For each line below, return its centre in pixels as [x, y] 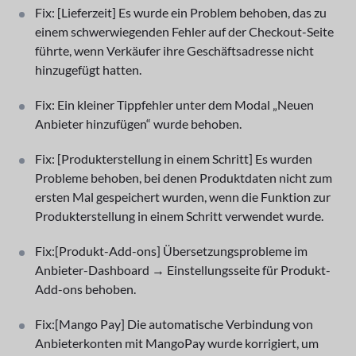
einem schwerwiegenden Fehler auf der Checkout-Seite [184, 31]
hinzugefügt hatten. [88, 69]
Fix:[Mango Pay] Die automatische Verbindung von [174, 323]
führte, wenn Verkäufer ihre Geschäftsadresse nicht [174, 50]
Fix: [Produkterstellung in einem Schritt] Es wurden [174, 158]
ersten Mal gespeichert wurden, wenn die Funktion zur [183, 196]
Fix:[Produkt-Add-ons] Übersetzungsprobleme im [171, 250]
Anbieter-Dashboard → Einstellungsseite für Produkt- [183, 269]
